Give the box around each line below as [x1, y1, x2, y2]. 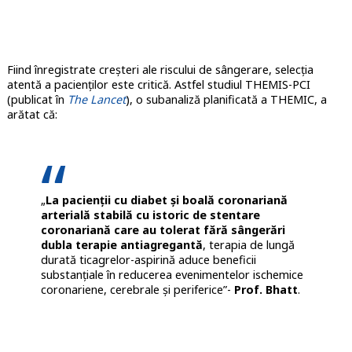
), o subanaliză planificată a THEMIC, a [125, 91, 327, 107]
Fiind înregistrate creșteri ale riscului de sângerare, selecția [6, 61, 313, 77]
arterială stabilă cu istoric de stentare [40, 207, 260, 222]
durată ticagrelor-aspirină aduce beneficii [40, 251, 256, 267]
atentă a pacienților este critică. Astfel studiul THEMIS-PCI [6, 76, 310, 92]
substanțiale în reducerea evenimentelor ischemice [40, 266, 303, 282]
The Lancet [67, 91, 126, 107]
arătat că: [6, 106, 57, 122]
